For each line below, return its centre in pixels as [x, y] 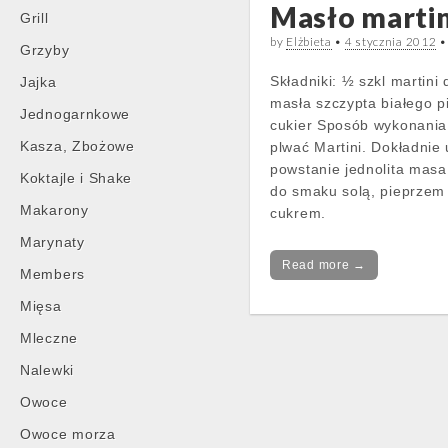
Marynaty [52, 242]
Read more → [324, 265]
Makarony [54, 210]
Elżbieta [309, 41]
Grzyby [45, 50]
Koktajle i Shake [76, 178]
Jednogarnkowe [75, 114]
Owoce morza [68, 434]
